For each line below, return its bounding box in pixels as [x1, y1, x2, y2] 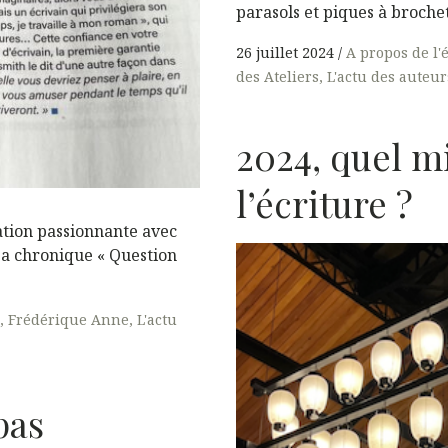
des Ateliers [236, 67, 319, 86]
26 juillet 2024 [236, 43, 334, 62]
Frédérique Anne [8, 310, 129, 330]
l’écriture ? [236, 178, 413, 227]
